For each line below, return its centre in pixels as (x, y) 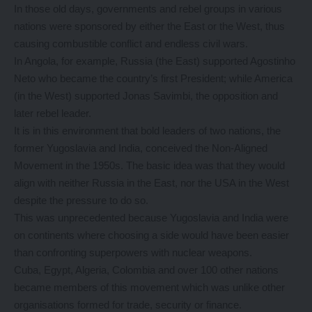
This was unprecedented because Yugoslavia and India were (151, 218)
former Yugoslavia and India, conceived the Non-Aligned (141, 148)
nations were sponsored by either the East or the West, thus (149, 26)
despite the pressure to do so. (81, 201)
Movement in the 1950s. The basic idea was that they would (149, 166)
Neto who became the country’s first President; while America (153, 79)
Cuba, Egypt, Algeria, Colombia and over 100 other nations (146, 270)
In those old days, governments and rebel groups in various (148, 9)
